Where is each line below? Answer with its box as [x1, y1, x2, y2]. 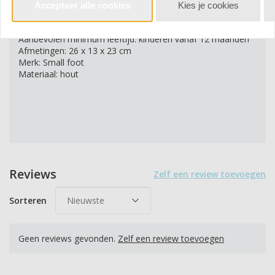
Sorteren [9, 194, 47, 206]
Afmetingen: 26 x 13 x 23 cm [18, 45, 131, 56]
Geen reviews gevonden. [18, 233, 118, 244]
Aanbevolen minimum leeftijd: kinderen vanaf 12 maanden [18, 33, 249, 45]
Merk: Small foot [18, 56, 84, 68]
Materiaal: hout [18, 68, 79, 80]
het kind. [18, 3, 52, 15]
